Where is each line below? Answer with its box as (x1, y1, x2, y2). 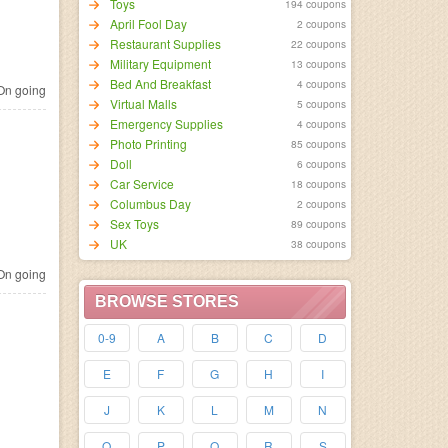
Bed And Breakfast (109, 75, 211, 92)
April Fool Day (109, 15, 187, 32)
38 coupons (291, 236, 346, 251)
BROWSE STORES (94, 293, 239, 310)
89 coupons (291, 216, 346, 231)
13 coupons (291, 56, 346, 71)
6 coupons (297, 156, 346, 171)
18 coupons (291, 176, 346, 191)
